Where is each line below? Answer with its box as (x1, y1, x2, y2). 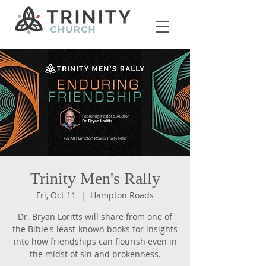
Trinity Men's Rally (30, 169, 160, 188)
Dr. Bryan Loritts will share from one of (18, 211, 172, 222)
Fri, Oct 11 (36, 189, 76, 201)
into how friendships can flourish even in (13, 236, 177, 247)
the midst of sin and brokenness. (29, 248, 161, 259)
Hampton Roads (90, 189, 154, 201)
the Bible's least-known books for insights (12, 223, 178, 235)
